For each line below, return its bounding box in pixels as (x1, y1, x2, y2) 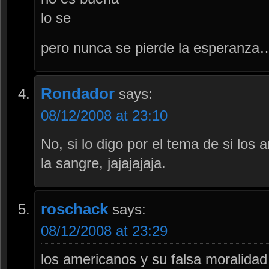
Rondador (41, 85, 115, 103)
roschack (41, 200, 108, 219)
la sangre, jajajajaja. (41, 155, 166, 172)
